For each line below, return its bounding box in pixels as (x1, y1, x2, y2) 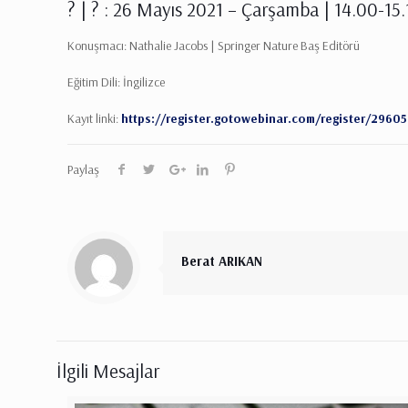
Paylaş (67, 160, 100, 178)
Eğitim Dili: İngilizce (67, 73, 166, 90)
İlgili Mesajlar (56, 358, 159, 382)
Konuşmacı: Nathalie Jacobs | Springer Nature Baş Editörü (67, 36, 361, 54)
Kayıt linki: (67, 109, 122, 127)
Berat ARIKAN (181, 251, 263, 270)
